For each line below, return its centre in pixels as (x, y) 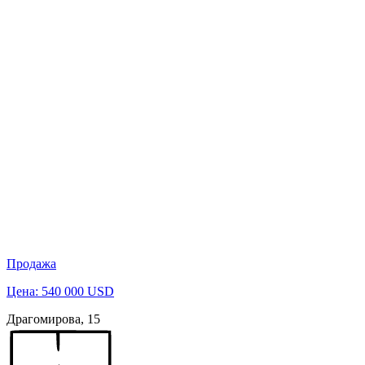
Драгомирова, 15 (53, 319)
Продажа (31, 263)
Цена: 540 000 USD (60, 291)
